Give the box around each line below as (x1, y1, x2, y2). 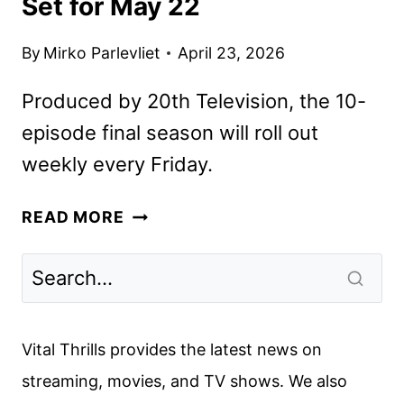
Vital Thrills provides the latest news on (22, 339, 322, 359)
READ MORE (22, 207, 124, 227)
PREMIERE (123, 303, 210, 323)
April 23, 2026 (178, 43, 286, 63)
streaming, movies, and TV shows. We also (22, 371, 347, 390)
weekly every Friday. (22, 152, 213, 177)
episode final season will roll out (22, 121, 318, 145)
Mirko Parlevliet (43, 43, 161, 63)
